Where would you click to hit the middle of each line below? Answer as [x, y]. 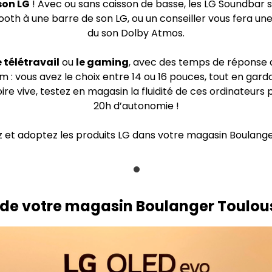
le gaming [102, 62]
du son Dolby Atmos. [136, 33]
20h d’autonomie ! [136, 106]
